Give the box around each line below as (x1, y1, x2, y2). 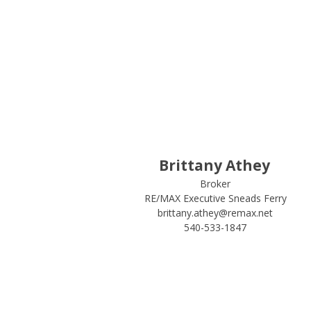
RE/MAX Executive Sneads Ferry (144, 192, 287, 205)
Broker (200, 177, 231, 190)
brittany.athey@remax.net (158, 206, 274, 219)
